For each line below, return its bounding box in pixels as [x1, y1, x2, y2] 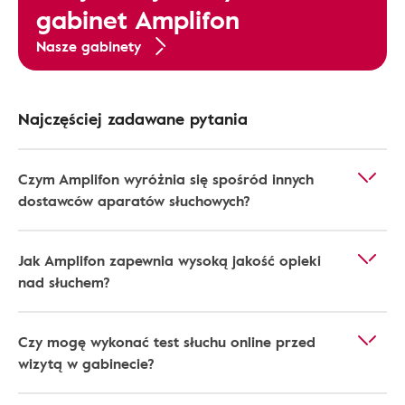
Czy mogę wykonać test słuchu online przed [18, 331, 316, 353]
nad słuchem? [18, 271, 110, 293]
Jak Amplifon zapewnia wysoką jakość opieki [18, 250, 321, 271]
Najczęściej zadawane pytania [18, 107, 248, 130]
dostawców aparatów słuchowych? [18, 190, 250, 212]
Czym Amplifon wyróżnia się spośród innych [18, 168, 314, 190]
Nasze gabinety [36, 35, 141, 57]
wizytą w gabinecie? [18, 353, 155, 374]
